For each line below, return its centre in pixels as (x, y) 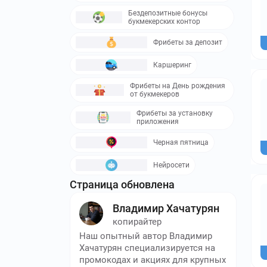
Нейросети (171, 165)
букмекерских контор (164, 21)
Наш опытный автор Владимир (146, 236)
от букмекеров (154, 94)
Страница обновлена (122, 184)
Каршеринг (172, 65)
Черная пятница (181, 142)
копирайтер (137, 221)
